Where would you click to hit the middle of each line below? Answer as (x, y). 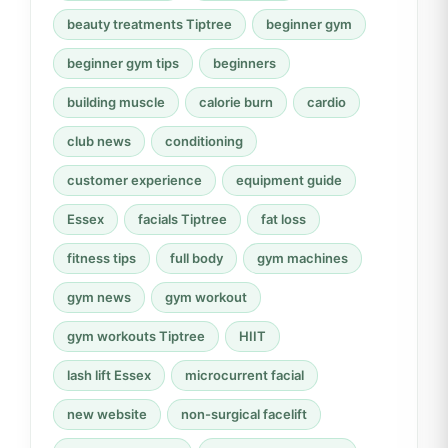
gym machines (302, 257)
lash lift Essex (109, 374)
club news (99, 140)
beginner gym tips (123, 62)
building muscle (116, 101)
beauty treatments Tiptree (149, 23)
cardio (326, 101)
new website (107, 413)
